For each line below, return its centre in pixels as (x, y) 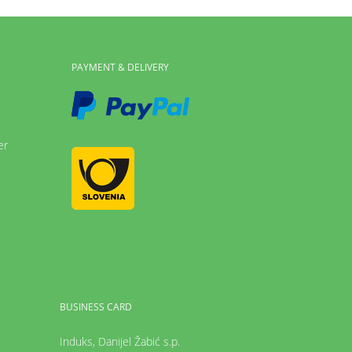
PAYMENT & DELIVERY (120, 68)
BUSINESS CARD (96, 307)
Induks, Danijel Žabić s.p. (120, 342)
